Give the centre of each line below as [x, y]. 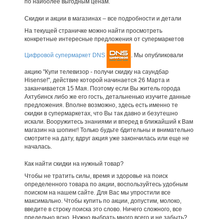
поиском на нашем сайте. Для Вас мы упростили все [97, 192]
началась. [38, 146]
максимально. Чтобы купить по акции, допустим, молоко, [103, 201]
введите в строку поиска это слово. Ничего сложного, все [103, 209]
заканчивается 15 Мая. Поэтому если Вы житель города [102, 88]
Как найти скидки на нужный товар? [74, 164]
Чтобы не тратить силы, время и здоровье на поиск [96, 176]
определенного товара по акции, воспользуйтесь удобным [106, 184]
